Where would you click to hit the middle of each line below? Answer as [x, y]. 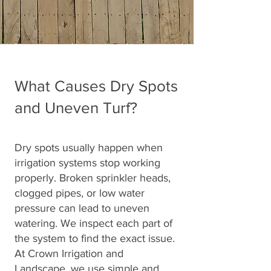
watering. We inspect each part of [93, 223]
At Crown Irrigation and [69, 253]
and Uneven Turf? [76, 108]
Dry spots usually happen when [89, 148]
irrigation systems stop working [87, 163]
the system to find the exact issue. [95, 238]
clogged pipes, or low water [80, 193]
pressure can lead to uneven [82, 208]
